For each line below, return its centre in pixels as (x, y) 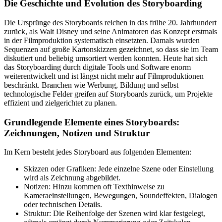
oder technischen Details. (63, 205)
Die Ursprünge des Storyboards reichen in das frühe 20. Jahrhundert (110, 22)
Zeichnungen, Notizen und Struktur (77, 133)
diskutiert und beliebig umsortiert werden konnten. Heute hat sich (106, 58)
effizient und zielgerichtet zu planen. (60, 103)
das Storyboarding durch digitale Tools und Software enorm (97, 67)
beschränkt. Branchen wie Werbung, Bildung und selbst (91, 85)
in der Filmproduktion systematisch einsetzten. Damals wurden (102, 40)
